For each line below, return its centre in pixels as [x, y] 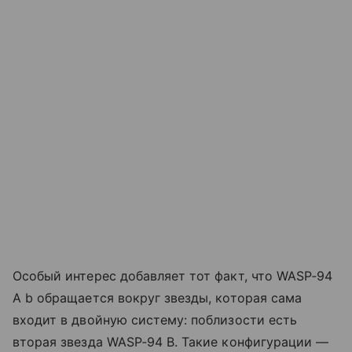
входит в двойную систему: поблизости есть [155, 320]
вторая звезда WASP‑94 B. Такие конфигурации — [171, 342]
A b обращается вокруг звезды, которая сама [158, 298]
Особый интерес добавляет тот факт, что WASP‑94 [173, 276]
